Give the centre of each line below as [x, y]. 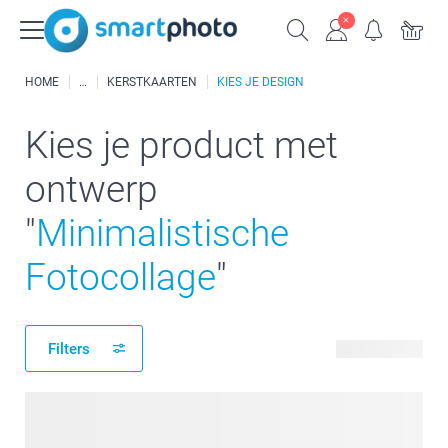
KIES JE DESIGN [260, 82]
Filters [69, 348]
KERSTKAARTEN [152, 82]
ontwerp [91, 189]
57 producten [379, 348]
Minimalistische [162, 233]
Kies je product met [181, 145]
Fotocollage [120, 277]
